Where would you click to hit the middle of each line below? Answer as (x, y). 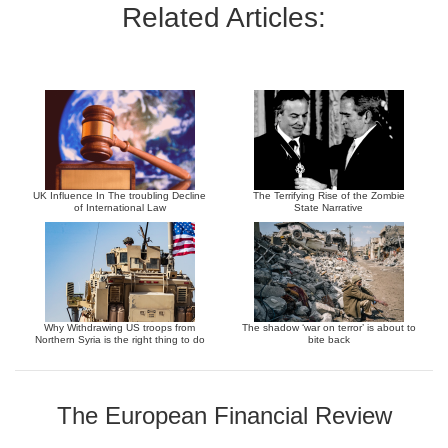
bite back (328, 339)
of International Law (119, 207)
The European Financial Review (224, 415)
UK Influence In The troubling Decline (119, 195)
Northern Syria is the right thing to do (119, 339)
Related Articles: (224, 17)
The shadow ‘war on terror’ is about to (328, 327)
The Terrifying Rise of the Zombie (328, 195)
